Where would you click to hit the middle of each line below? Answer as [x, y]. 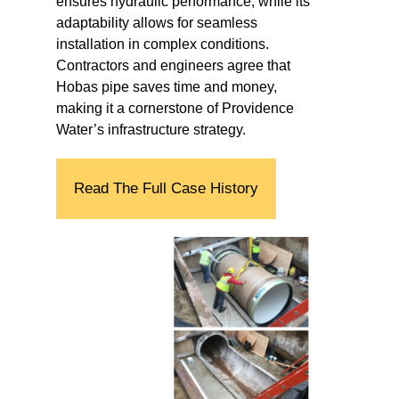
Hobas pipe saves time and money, [166, 87]
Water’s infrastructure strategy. [151, 130]
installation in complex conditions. [162, 44]
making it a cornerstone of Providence [175, 108]
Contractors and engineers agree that [173, 65]
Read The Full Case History [166, 188]
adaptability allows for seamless [156, 23]
